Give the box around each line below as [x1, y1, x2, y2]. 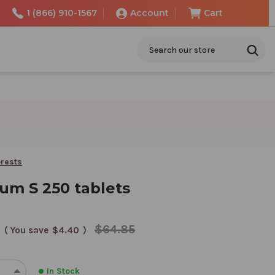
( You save [4, 224, 48, 236]
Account [130, 7, 169, 18]
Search [137, 39, 165, 49]
